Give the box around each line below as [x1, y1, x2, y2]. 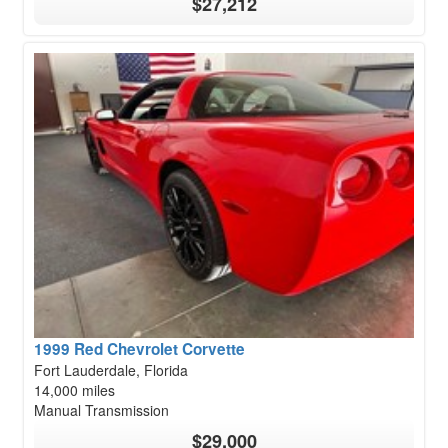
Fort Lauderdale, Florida [34, 360, 188, 381]
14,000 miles [34, 380, 115, 401]
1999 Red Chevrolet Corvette [34, 338, 245, 361]
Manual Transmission [34, 400, 169, 421]
